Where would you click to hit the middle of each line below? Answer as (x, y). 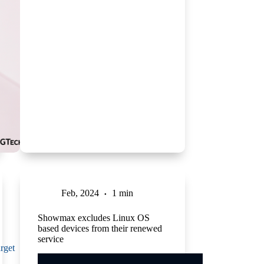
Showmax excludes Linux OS (93, 217)
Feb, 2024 (80, 193)
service (50, 239)
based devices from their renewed (100, 228)
